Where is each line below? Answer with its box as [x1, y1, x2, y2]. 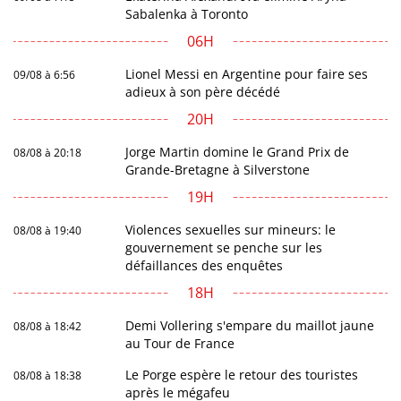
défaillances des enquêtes [125, 256, 284, 274]
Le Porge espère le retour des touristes [125, 365, 359, 383]
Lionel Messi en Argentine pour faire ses [125, 64, 369, 82]
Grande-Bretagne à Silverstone [125, 160, 311, 178]
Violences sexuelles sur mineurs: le [125, 220, 337, 238]
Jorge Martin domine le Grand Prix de [125, 142, 350, 160]
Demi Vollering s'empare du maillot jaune [125, 316, 375, 334]
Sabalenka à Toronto [125, 4, 249, 22]
